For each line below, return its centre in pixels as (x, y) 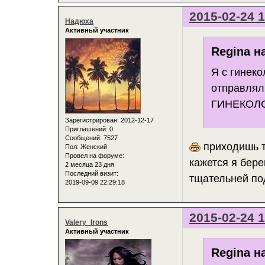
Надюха (79, 22)
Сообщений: (83, 138)
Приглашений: (86, 129)
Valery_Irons (86, 223)
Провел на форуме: (95, 155)
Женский (93, 146)
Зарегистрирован (91, 120)
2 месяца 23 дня (90, 164)
